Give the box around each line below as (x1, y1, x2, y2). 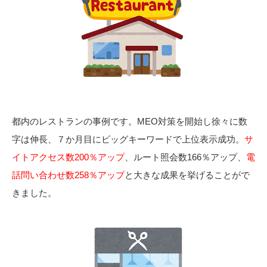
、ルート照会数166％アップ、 (125, 151, 246, 162)
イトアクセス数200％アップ (12, 151, 125, 162)
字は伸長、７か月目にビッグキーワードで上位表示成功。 (12, 133, 244, 144)
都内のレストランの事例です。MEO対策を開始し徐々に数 (12, 116, 247, 126)
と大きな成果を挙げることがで (125, 169, 250, 180)
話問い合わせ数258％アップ (12, 169, 125, 180)
